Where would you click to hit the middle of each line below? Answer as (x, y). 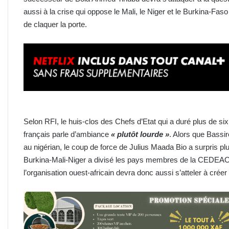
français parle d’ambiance (67, 134)
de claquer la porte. (56, 24)
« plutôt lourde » (140, 134)
